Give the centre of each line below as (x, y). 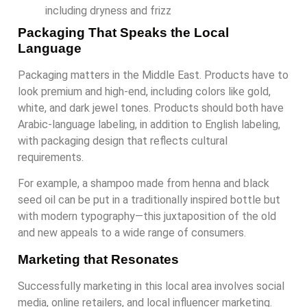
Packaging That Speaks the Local (123, 32)
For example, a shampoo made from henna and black (144, 184)
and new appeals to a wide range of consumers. (132, 233)
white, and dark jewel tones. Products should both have (151, 108)
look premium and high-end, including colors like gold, (144, 91)
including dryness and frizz (108, 10)
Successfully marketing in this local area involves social (151, 286)
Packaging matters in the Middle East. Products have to (153, 75)
